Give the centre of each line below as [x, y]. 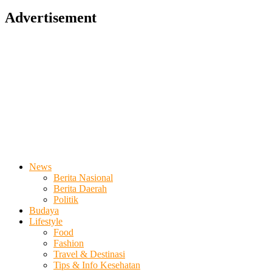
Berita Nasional [83, 178]
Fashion [69, 243]
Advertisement [51, 17]
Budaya [44, 211]
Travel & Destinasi [89, 254]
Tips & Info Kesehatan [97, 265]
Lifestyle [46, 222]
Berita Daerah [80, 189]
